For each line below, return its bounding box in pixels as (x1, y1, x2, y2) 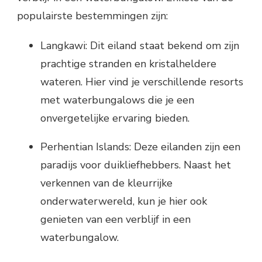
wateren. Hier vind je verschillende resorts (40, 74, 243, 89)
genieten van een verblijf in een (40, 212, 191, 226)
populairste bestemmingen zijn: (17, 8, 168, 23)
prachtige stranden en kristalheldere (40, 56, 216, 71)
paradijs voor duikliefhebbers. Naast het (40, 157, 231, 172)
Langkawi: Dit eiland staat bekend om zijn (40, 38, 239, 53)
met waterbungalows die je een (40, 92, 194, 107)
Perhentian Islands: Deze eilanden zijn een (40, 139, 240, 154)
